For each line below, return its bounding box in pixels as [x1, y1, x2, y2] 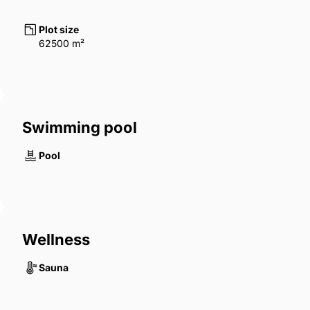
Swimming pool [22, 118, 137, 137]
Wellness [22, 230, 90, 249]
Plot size [39, 24, 79, 36]
